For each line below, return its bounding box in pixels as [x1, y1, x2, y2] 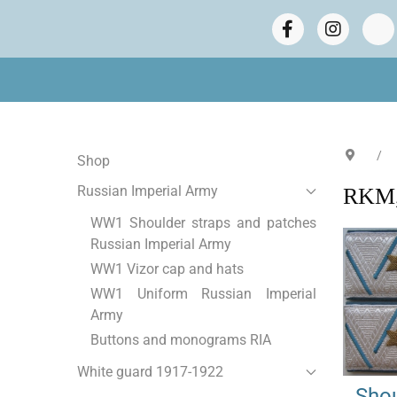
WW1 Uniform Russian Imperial [90, 285, 316, 303]
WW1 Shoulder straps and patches [90, 214, 316, 232]
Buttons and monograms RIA [90, 331, 271, 349]
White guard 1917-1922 [77, 363, 223, 381]
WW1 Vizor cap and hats [90, 261, 244, 278]
